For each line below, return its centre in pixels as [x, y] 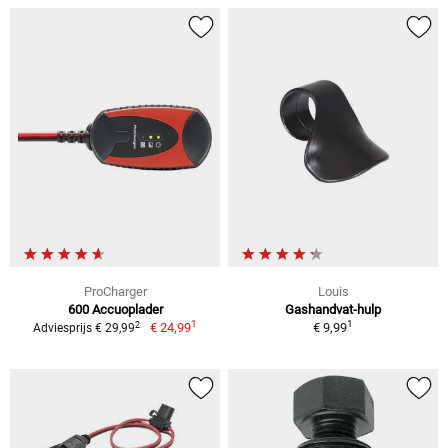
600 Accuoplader [115, 310]
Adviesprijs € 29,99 [84, 328]
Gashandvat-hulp [333, 310]
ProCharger [115, 292]
